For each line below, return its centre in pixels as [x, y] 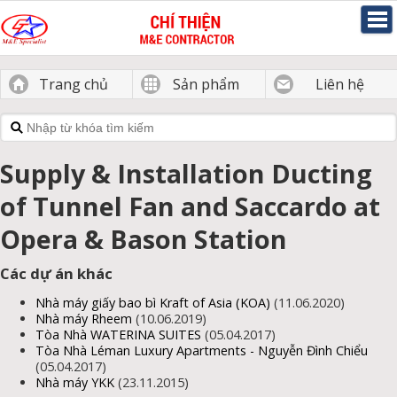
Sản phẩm [206, 84]
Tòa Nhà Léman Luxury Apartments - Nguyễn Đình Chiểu [202, 351]
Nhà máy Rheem [84, 319]
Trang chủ [74, 84]
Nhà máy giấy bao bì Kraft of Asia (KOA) [153, 303]
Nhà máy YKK [77, 383]
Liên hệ [340, 84]
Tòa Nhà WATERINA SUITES [118, 335]
